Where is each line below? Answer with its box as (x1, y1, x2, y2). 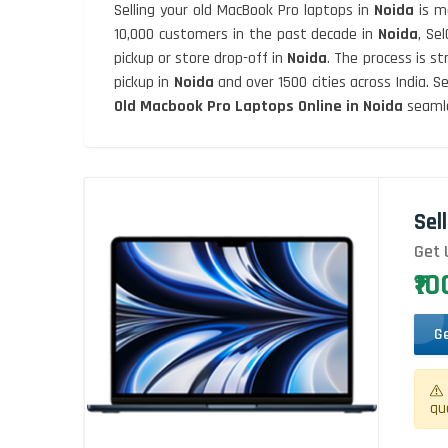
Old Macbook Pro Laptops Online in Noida (114, 95, 403, 117)
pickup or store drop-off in (114, 47, 288, 69)
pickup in (114, 71, 174, 93)
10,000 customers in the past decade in (114, 23, 379, 45)
